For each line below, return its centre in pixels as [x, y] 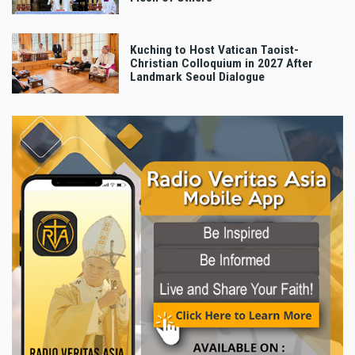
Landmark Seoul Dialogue [197, 76]
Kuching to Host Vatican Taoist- [214, 50]
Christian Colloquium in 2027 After [221, 63]
